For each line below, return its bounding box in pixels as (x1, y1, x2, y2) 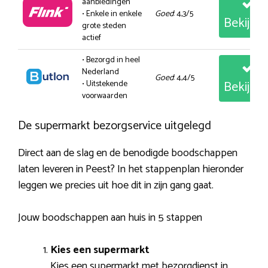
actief (82, 31, 101, 45)
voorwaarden (82, 89, 127, 103)
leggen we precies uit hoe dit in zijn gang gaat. (18, 176, 214, 194)
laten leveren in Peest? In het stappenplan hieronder (18, 160, 243, 178)
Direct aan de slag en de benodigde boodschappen (18, 144, 237, 162)
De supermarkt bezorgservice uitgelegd (18, 115, 211, 136)
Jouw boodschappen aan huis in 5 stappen (18, 208, 202, 227)
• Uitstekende (82, 77, 127, 91)
